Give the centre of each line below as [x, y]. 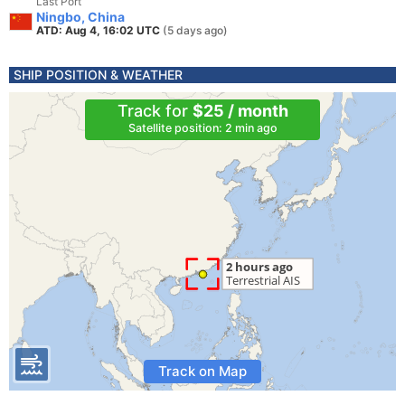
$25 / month [240, 111]
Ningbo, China [80, 17]
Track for [155, 111]
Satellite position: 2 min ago [202, 128]
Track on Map [202, 371]
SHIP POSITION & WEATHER [98, 75]
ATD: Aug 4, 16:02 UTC [99, 30]
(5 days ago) [195, 30]
